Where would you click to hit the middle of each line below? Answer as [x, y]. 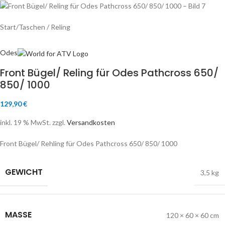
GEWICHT [24, 172]
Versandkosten [91, 122]
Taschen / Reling [44, 27]
